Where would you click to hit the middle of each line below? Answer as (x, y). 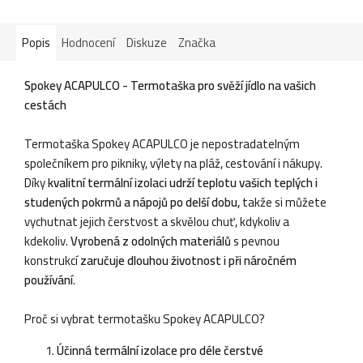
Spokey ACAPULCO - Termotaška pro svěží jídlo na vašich (170, 85)
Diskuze (147, 42)
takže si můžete (283, 202)
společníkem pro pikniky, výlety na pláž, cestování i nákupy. (173, 163)
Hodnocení (88, 42)
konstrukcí (52, 260)
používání (49, 280)
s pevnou (255, 241)
